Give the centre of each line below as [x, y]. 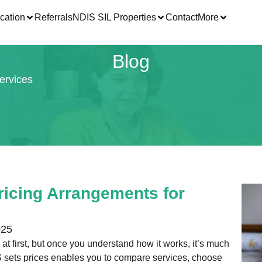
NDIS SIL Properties [115, 17]
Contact [182, 17]
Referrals [54, 17]
